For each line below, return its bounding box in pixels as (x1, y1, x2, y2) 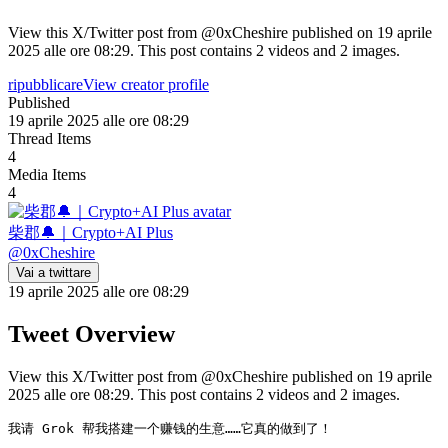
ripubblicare (8, 75, 83, 93)
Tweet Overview (8, 320, 175, 347)
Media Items (8, 165, 86, 183)
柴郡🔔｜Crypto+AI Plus (8, 223, 173, 241)
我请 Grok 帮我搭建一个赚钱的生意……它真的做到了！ (8, 420, 332, 436)
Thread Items (8, 129, 91, 147)
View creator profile (83, 75, 209, 93)
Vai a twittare (16, 264, 91, 280)
